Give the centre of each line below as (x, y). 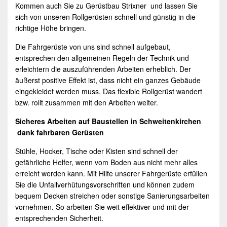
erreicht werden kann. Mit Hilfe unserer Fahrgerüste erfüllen (111, 174)
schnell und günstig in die (155, 17)
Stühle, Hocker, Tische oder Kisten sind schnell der (97, 151)
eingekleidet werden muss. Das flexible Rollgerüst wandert (109, 91)
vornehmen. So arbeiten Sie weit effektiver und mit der (102, 207)
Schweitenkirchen (170, 121)
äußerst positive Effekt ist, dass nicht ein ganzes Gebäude (108, 80)
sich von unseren (44, 17)
